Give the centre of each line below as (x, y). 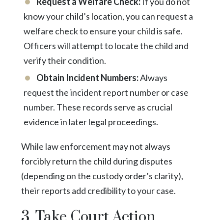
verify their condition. (65, 60)
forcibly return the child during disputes (96, 161)
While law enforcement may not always (96, 146)
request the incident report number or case (106, 92)
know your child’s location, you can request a (108, 16)
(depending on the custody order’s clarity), (102, 176)
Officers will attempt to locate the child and (106, 45)
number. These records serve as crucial (98, 107)
